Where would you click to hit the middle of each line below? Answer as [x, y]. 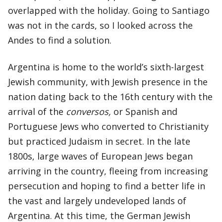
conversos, [90, 111]
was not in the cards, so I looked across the [100, 25]
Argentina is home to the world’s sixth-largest [106, 67]
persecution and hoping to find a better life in [107, 186]
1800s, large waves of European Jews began [100, 156]
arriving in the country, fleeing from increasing [108, 171]
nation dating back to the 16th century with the [110, 97]
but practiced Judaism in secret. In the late [99, 141]
